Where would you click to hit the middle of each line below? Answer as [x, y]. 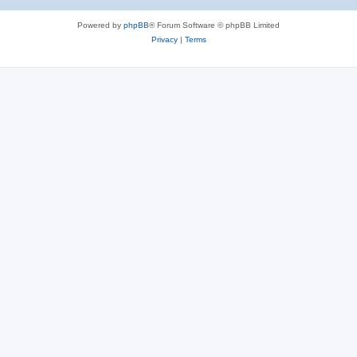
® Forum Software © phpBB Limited [214, 25]
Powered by [100, 25]
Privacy [164, 39]
